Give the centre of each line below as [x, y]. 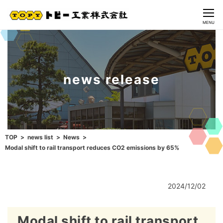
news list [40, 137]
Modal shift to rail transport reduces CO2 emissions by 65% [92, 148]
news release [111, 79]
